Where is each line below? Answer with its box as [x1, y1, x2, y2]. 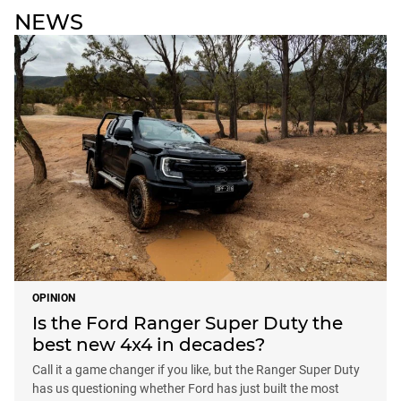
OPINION [32, 291, 75, 304]
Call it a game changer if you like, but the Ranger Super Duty [32, 362, 360, 377]
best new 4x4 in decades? [32, 333, 265, 355]
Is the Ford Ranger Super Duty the [32, 311, 343, 334]
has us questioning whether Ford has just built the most [32, 380, 339, 396]
